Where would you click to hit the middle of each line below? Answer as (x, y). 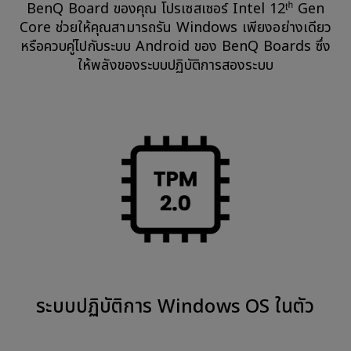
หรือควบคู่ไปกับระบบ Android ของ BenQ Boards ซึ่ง (175, 47)
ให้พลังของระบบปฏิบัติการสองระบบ (175, 65)
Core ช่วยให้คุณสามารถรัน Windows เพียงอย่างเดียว (175, 28)
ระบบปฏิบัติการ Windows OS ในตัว (175, 307)
